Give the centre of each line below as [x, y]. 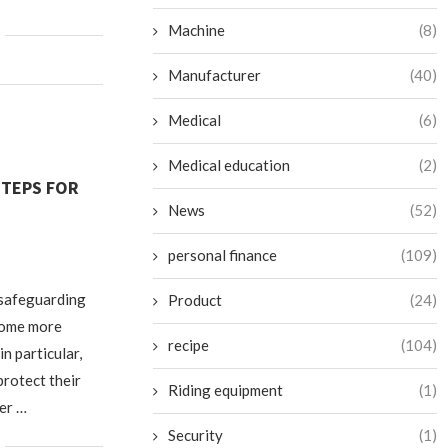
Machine [197, 30]
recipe [189, 345]
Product [195, 300]
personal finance [223, 255]
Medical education [229, 165]
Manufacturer [215, 75]
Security [196, 435]
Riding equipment [226, 390]
